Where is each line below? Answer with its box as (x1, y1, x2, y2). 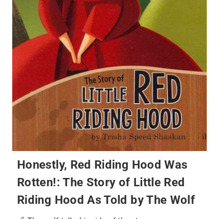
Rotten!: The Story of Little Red (17, 175, 185, 190)
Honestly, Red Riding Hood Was (17, 157, 188, 172)
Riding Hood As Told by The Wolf (17, 193, 196, 207)
